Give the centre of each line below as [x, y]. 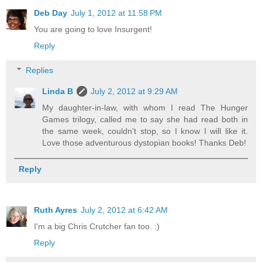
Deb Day [51, 13]
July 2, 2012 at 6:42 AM [124, 210]
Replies [40, 70]
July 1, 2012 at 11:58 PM [116, 13]
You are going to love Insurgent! [93, 30]
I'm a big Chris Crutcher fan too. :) [97, 226]
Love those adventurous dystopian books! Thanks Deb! [144, 142]
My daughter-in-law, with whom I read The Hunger [145, 107]
